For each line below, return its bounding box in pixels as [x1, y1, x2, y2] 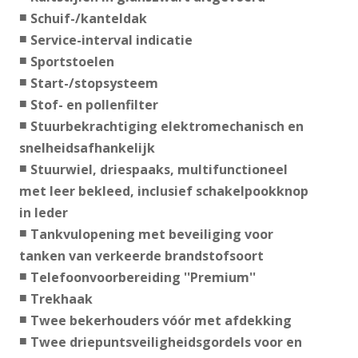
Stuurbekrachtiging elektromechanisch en [30, 117, 304, 136]
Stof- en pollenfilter [30, 96, 158, 114]
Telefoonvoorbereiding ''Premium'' [30, 268, 256, 287]
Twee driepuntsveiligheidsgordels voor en [30, 333, 302, 352]
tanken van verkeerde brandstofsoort [18, 247, 264, 265]
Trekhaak [30, 290, 93, 308]
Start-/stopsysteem [30, 74, 158, 93]
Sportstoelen [30, 53, 114, 71]
